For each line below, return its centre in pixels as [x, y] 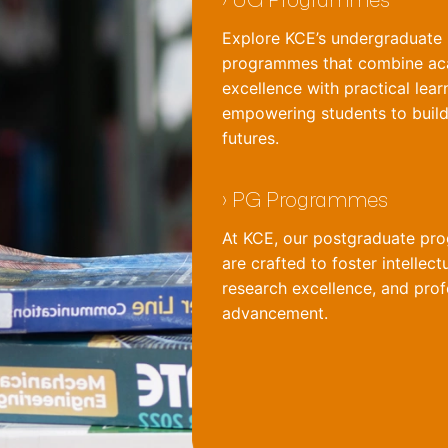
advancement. [275, 313]
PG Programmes [310, 199]
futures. [250, 138]
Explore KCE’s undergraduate [332, 38]
